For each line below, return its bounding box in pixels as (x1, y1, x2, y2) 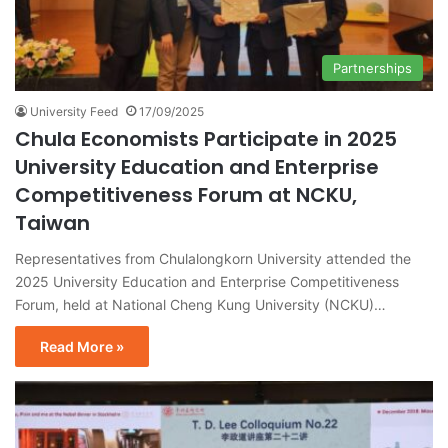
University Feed (30, 103, 118, 119)
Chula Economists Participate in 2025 (15, 124, 397, 153)
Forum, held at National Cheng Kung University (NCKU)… (15, 295, 386, 313)
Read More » (40, 337, 124, 355)
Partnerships (333, 59, 412, 76)
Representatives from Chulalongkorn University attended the (15, 249, 411, 267)
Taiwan (15, 208, 90, 237)
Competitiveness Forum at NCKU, (15, 180, 357, 209)
